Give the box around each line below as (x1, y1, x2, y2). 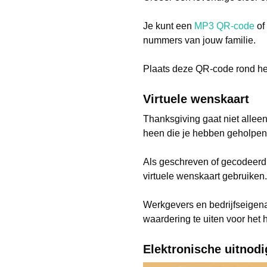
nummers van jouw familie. (143, 35, 256, 45)
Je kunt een (143, 21, 194, 31)
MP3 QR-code (194, 21, 254, 31)
